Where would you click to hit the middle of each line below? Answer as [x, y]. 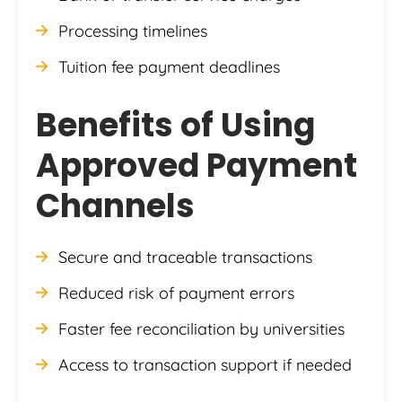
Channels [115, 205]
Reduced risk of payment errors [176, 293]
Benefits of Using [175, 125]
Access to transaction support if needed [205, 364]
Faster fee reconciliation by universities [201, 328]
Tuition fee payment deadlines [169, 66]
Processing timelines [133, 31]
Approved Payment [197, 165]
